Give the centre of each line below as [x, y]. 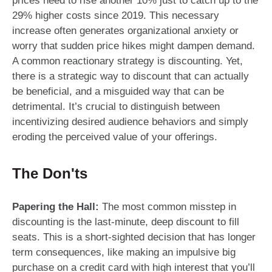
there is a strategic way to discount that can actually [131, 76]
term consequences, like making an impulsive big [124, 252]
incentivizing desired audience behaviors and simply [130, 121]
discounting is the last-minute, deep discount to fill [126, 222]
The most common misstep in [169, 206]
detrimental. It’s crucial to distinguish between [116, 106]
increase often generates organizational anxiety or [125, 30]
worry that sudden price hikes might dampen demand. [134, 46]
